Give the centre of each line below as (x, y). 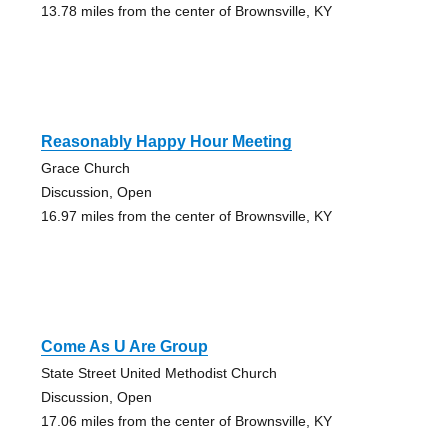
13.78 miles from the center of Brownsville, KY (186, 10)
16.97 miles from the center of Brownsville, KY (186, 215)
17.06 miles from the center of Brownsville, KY (186, 420)
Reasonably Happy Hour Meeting (166, 141)
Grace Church (85, 167)
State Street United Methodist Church (158, 372)
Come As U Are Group (124, 346)
